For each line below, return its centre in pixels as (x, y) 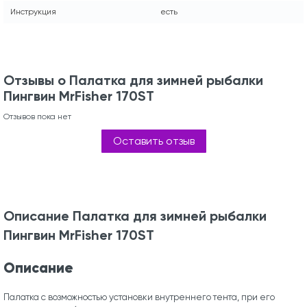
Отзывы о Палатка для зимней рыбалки (133, 80)
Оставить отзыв (153, 140)
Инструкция (33, 11)
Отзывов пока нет (37, 116)
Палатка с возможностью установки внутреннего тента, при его (139, 297)
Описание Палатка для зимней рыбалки (135, 216)
